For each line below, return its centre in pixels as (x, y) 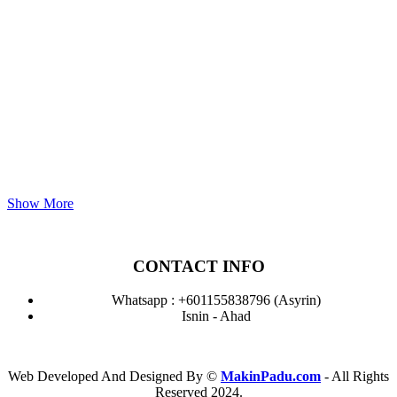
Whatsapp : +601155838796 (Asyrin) (216, 300)
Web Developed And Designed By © (114, 377)
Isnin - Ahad (216, 316)
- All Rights (355, 377)
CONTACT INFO (198, 266)
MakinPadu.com (271, 377)
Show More (40, 203)
